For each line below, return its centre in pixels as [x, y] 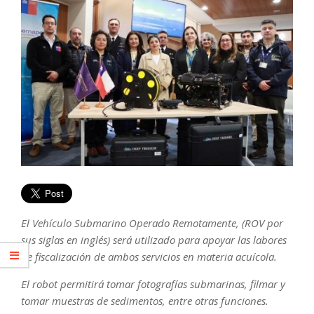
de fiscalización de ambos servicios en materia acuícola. [149, 256]
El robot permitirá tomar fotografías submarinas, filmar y [153, 284]
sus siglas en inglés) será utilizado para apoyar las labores [154, 239]
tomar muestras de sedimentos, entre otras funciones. [145, 300]
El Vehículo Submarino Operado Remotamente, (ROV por [152, 223]
